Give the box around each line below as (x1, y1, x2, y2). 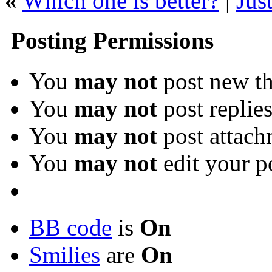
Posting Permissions (5, 27, 214, 54)
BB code (29, 214, 112, 240)
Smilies (29, 241, 100, 268)
